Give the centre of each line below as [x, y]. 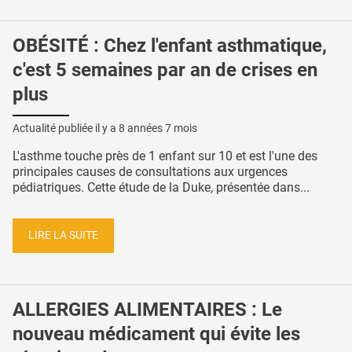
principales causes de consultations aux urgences [150, 172]
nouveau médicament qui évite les [156, 334]
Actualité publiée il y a [66, 128]
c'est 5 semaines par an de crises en [165, 70]
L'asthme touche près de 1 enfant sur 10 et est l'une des [165, 156]
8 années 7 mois [158, 128]
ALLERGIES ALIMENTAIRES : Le [147, 309]
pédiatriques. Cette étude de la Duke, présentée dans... [161, 188]
